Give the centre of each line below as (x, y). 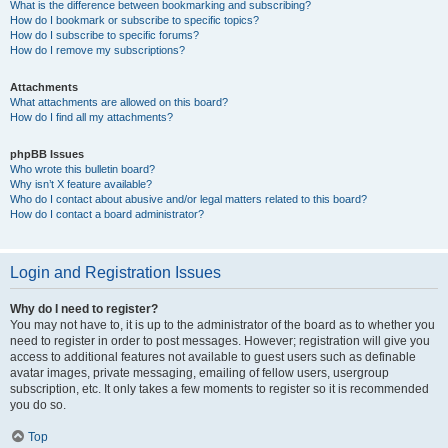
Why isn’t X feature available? (81, 184)
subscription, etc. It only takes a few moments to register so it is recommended (219, 389)
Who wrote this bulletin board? (82, 169)
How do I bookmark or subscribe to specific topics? (134, 20)
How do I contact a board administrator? (107, 214)
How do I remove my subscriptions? (97, 50)
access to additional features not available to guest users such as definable (213, 357)
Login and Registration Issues (115, 272)
